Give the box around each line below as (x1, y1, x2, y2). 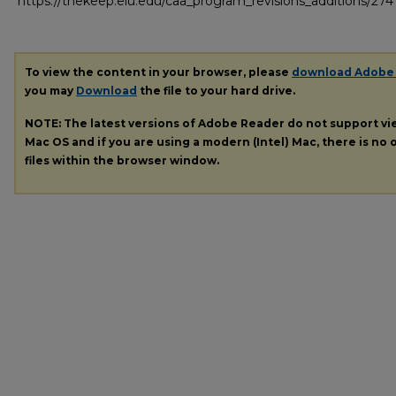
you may (25, 84, 76, 97)
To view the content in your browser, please (25, 65, 292, 79)
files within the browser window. (25, 153, 219, 167)
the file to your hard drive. (137, 84, 295, 97)
